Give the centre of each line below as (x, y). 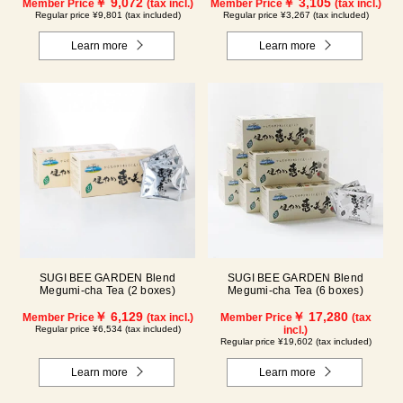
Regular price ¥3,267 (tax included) (296, 15)
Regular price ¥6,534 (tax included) (107, 329)
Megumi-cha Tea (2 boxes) (107, 291)
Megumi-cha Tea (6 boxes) (296, 291)
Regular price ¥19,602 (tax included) (296, 342)
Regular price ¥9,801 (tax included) (107, 15)
